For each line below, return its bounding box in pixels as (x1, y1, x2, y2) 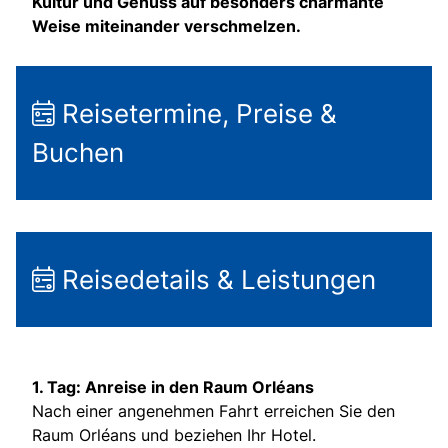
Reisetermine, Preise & (55, 98, 337, 130)
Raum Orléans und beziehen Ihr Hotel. (32, 425, 316, 446)
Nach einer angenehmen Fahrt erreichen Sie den (32, 401, 395, 422)
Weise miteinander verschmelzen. (32, 16, 301, 37)
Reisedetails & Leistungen (55, 264, 376, 296)
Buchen (32, 137, 124, 169)
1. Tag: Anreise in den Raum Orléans (32, 377, 314, 398)
